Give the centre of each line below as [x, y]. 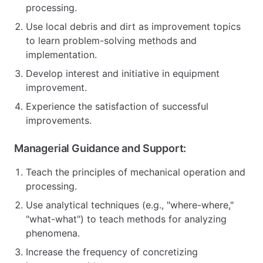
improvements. [59, 120]
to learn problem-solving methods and [111, 41]
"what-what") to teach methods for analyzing [126, 219]
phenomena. [53, 233]
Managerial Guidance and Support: [100, 148]
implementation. [61, 55]
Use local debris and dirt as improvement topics [133, 26]
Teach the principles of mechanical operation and [136, 172]
